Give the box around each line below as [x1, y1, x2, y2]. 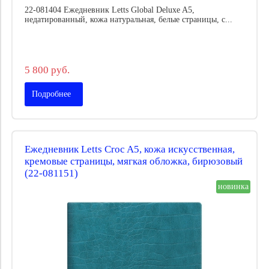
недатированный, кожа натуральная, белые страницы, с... [25, 15, 232, 25]
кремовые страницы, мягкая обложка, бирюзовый [25, 156, 243, 168]
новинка [218, 181, 249, 191]
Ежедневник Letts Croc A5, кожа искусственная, [25, 144, 235, 156]
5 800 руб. [25, 64, 70, 76]
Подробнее [32, 89, 71, 99]
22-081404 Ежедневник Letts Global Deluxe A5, [25, 5, 195, 15]
